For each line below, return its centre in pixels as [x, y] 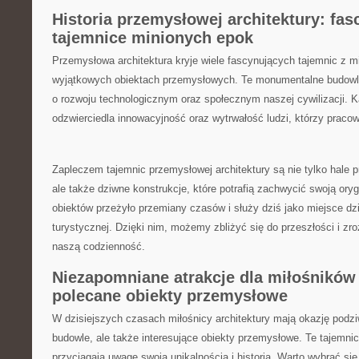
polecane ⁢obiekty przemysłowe [170, 296]
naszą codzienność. [99, 246]
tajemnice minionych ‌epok [153, 38]
